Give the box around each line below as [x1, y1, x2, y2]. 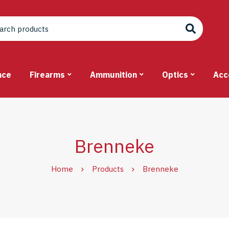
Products [91, 164, 124, 174]
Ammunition [90, 70, 137, 80]
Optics [162, 70, 188, 80]
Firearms [30, 70, 65, 80]
